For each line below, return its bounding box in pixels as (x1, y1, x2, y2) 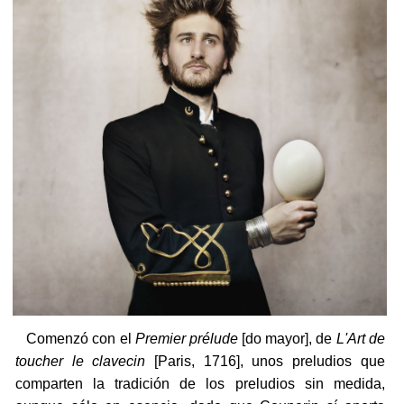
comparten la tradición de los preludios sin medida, (14, 375, 385, 391)
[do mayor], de (237, 330, 336, 346)
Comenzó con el (14, 330, 135, 346)
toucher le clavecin (14, 353, 146, 369)
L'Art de (335, 330, 385, 346)
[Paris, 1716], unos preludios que (145, 353, 385, 369)
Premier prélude (134, 330, 238, 346)
